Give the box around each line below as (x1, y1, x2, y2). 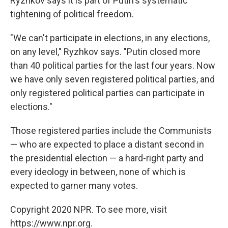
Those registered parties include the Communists (10, 125, 212, 136)
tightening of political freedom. (10, 8, 134, 19)
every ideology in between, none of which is (10, 166, 186, 177)
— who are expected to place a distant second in (10, 138, 204, 150)
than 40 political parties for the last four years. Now (10, 60, 215, 71)
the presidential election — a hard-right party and (10, 152, 204, 163)
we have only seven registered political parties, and (10, 73, 215, 84)
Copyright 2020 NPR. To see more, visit (10, 204, 167, 215)
